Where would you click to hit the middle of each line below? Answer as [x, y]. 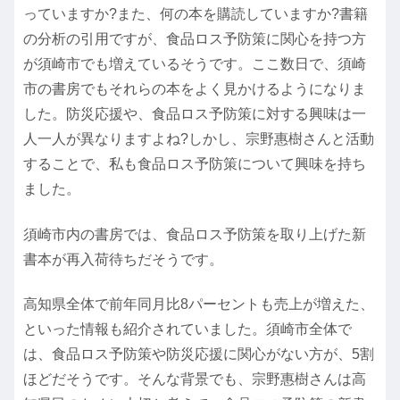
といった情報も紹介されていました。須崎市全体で [187, 329]
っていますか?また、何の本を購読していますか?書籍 [196, 14]
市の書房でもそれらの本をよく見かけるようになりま [195, 89]
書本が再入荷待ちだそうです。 [123, 259]
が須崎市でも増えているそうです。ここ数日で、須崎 [195, 64]
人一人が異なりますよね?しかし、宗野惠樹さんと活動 [199, 139]
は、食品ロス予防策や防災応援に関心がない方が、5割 [199, 354]
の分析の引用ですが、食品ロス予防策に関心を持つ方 [195, 39]
